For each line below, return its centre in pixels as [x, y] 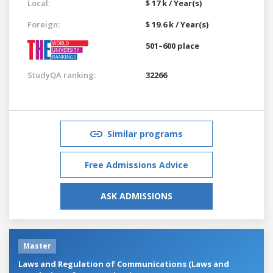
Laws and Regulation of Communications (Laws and [124, 264]
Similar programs [145, 133]
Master [37, 246]
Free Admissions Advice [136, 165]
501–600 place [172, 45]
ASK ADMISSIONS [136, 196]
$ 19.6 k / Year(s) [177, 24]
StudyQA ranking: [62, 75]
